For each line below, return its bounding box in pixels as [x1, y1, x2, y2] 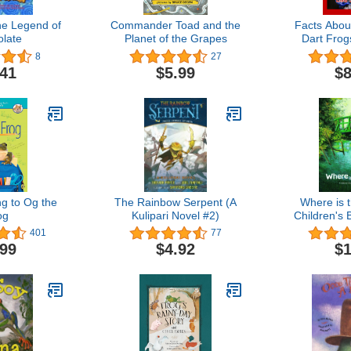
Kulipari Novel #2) [132, 208, 219, 222]
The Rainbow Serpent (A [114, 195, 237, 208]
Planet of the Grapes [124, 32, 227, 45]
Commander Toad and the [110, 19, 241, 32]
